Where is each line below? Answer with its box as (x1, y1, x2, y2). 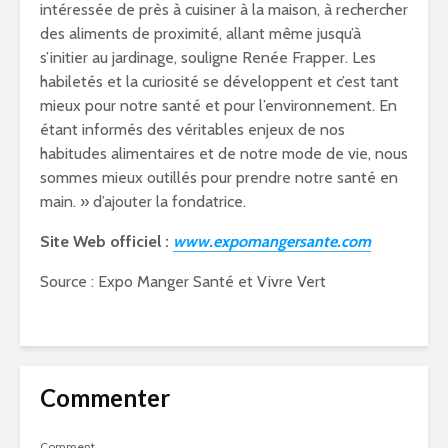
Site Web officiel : (40, 231, 173, 251)
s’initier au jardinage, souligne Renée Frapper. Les (40, 47, 376, 67)
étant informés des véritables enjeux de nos (40, 119, 345, 139)
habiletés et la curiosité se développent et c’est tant (40, 71, 399, 91)
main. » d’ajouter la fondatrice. (40, 191, 246, 211)
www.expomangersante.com (173, 231, 371, 251)
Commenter (40, 382, 170, 412)
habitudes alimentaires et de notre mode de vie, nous (40, 143, 408, 163)
